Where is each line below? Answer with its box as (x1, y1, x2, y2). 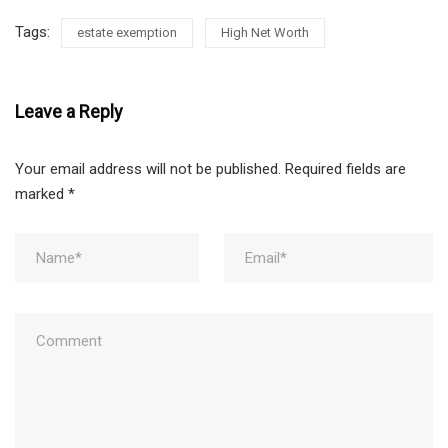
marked (15, 184, 68, 203)
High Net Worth (221, 24, 309, 40)
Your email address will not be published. (15, 159, 281, 178)
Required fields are (285, 159, 406, 178)
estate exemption (77, 24, 177, 40)
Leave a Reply (15, 100, 123, 122)
